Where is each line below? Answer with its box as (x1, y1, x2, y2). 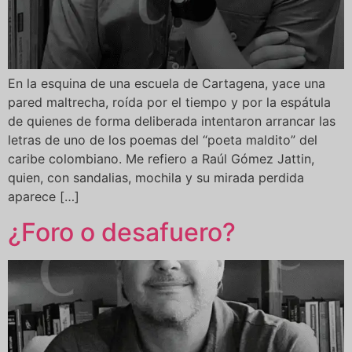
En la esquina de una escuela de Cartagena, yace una (8, 75, 325, 92)
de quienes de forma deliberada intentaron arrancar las (8, 113, 335, 130)
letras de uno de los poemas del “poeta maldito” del (8, 132, 317, 148)
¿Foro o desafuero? (8, 216, 236, 247)
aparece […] (8, 189, 79, 205)
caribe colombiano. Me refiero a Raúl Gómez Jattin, (8, 151, 314, 167)
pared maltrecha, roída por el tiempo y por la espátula (8, 94, 331, 111)
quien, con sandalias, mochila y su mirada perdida (8, 170, 304, 186)
